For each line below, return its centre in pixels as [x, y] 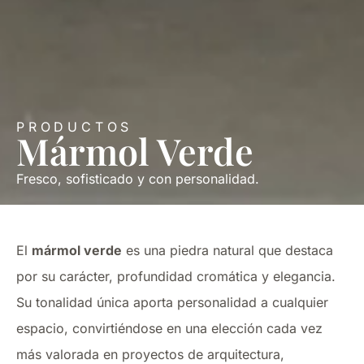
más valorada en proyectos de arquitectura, [150, 354]
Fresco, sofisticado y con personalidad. [138, 179]
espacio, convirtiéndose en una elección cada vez [169, 328]
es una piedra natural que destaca [227, 250]
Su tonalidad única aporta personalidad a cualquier [172, 302]
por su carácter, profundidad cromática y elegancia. [176, 276]
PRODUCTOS [75, 127]
